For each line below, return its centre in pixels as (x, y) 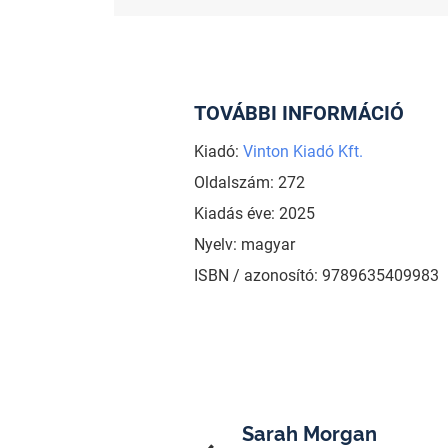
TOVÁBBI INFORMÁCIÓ (298, 113)
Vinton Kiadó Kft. (302, 152)
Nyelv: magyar (244, 245)
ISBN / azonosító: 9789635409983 (316, 276)
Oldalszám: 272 (249, 183)
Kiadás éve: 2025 (254, 214)
